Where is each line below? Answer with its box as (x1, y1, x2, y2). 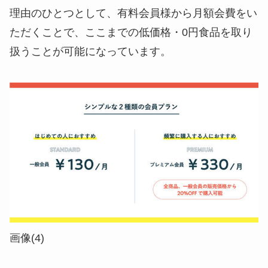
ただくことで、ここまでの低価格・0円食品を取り (10, 26, 252, 38)
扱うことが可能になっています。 (10, 45, 171, 57)
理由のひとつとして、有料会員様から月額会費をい (10, 7, 257, 19)
